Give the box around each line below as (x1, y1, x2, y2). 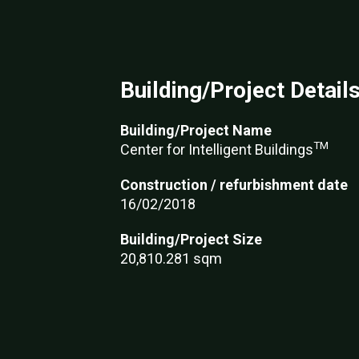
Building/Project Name (120, 122, 272, 139)
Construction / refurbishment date (120, 176, 348, 193)
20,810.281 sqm (120, 250, 222, 267)
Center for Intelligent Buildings (120, 141, 313, 158)
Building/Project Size (120, 231, 262, 248)
